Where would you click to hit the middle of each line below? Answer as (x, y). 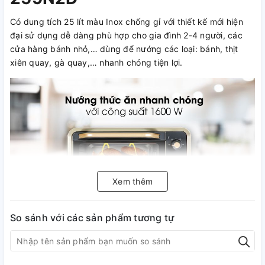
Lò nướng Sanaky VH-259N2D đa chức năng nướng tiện (123, 230)
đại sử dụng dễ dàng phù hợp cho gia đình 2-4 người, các (126, 35)
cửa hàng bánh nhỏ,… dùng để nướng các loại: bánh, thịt (124, 49)
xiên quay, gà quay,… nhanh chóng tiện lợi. (96, 62)
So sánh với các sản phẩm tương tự (92, 218)
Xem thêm (132, 181)
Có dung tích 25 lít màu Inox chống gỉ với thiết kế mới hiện (127, 22)
